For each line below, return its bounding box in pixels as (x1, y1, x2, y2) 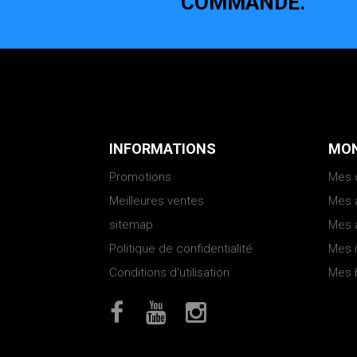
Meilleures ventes (109, 194, 204, 209)
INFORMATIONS (109, 140, 216, 158)
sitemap (109, 218, 153, 233)
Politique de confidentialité (109, 241, 253, 257)
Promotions (109, 170, 171, 185)
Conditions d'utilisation (109, 265, 229, 280)
